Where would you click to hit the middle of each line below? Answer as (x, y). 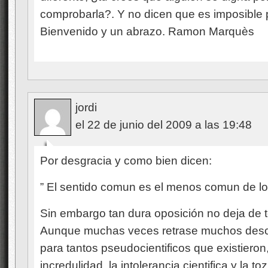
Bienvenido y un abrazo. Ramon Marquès (147, 31)
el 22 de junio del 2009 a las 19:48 (164, 125)
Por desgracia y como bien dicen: (126, 161)
